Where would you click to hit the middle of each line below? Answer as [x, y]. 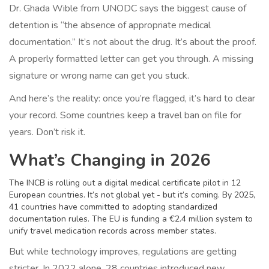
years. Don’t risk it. [47, 132]
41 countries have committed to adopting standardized [113, 207]
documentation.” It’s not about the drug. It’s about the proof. [133, 42]
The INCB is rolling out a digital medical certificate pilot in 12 [125, 183]
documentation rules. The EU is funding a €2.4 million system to [131, 219]
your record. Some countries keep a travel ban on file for [125, 116]
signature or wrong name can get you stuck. [99, 76]
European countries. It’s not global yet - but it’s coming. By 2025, [132, 195]
